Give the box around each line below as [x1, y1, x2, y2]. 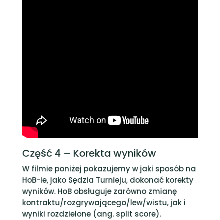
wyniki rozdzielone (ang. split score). [22, 209, 161, 219]
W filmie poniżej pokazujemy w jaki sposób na [22, 164, 196, 174]
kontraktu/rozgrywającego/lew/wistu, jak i [22, 197, 186, 208]
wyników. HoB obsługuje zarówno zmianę [22, 186, 177, 196]
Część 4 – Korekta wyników [22, 146, 156, 160]
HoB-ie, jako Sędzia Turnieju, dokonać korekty [22, 175, 193, 185]
